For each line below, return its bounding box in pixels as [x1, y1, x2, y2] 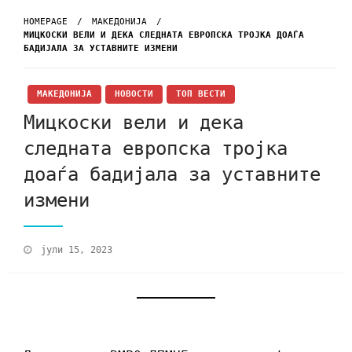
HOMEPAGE [24, 16, 68, 27]
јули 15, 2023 [41, 244, 112, 256]
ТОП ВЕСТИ [176, 88, 225, 99]
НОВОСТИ [115, 88, 153, 99]
